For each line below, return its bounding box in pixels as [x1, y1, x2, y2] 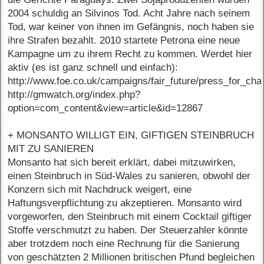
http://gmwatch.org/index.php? [8, 89, 141, 101]
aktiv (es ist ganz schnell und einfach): [8, 62, 179, 74]
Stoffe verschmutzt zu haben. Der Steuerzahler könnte [8, 225, 248, 236]
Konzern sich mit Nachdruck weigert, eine [8, 184, 192, 196]
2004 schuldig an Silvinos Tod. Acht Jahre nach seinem [8, 8, 250, 19]
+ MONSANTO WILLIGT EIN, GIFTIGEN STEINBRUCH [8, 130, 255, 141]
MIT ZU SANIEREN [8, 143, 94, 155]
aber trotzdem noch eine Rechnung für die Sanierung [8, 238, 240, 250]
